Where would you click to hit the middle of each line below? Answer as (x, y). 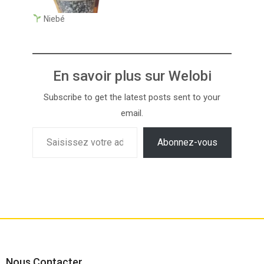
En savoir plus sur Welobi (132, 76)
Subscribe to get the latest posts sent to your (132, 97)
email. (132, 113)
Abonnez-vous (187, 142)
